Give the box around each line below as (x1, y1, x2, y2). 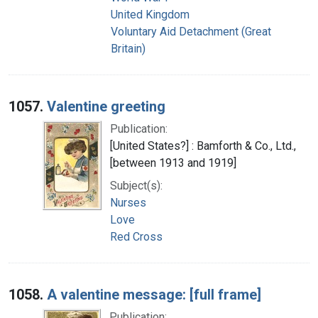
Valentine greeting (47, 97, 165, 115)
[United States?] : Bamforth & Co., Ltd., (110, 138, 296, 153)
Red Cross (110, 229, 163, 243)
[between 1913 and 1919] (110, 155, 236, 170)
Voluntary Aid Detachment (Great (111, 24, 271, 38)
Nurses (110, 195, 146, 209)
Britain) (111, 41, 146, 55)
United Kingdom (111, 7, 190, 21)
